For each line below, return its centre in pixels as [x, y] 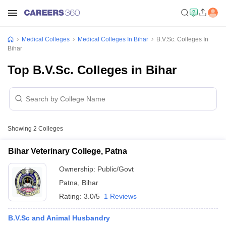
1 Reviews [120, 196]
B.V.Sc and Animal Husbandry [59, 218]
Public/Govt [116, 169]
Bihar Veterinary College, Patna [68, 151]
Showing [20, 129]
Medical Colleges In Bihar [113, 39]
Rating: [71, 196]
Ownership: [78, 169]
